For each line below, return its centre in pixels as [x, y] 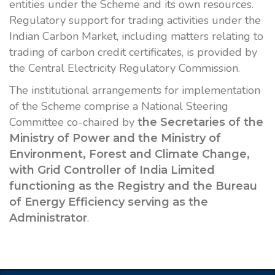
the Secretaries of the [200, 122]
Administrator [48, 218]
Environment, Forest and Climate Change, [130, 154]
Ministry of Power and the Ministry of [115, 138]
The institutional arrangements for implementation [135, 90]
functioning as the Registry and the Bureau [133, 186]
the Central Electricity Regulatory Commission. [125, 68]
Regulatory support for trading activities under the [135, 20]
